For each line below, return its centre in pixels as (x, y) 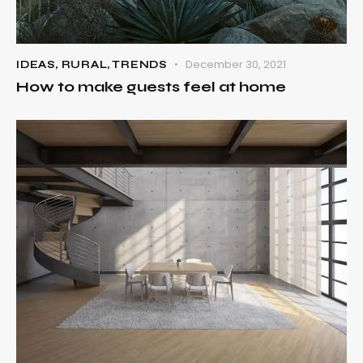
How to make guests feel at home (151, 87)
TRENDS (140, 65)
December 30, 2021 (236, 65)
